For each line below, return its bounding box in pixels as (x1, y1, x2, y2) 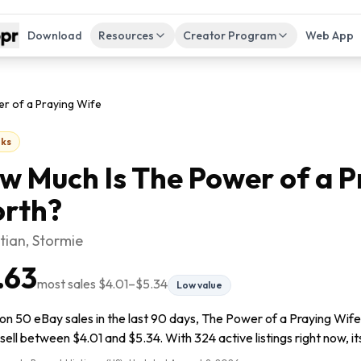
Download (27, 28, 82, 43)
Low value (176, 279, 222, 291)
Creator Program (182, 28, 276, 43)
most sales (37, 276, 98, 292)
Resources (98, 28, 154, 43)
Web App (305, 28, 354, 43)
